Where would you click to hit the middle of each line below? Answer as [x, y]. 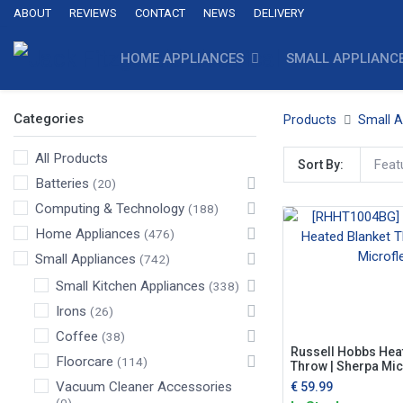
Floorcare [85, 362]
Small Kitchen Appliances [130, 286]
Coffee [77, 336]
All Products [72, 158]
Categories [49, 119]
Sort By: [321, 165]
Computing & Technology [110, 209]
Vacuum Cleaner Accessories [144, 387]
